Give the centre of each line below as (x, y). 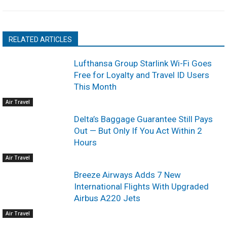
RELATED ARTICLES (40, 40)
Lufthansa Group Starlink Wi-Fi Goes (143, 63)
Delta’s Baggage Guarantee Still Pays (144, 119)
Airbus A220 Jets (107, 198)
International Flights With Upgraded (142, 186)
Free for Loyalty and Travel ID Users (142, 75)
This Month (96, 87)
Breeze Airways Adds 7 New (128, 175)
